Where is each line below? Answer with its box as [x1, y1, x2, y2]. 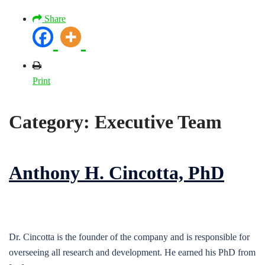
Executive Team [95, 111, 222, 133]
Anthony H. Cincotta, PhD [9, 162, 224, 184]
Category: [9, 111, 95, 133]
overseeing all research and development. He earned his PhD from [9, 247, 256, 257]
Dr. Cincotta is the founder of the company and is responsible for [9, 231, 250, 242]
